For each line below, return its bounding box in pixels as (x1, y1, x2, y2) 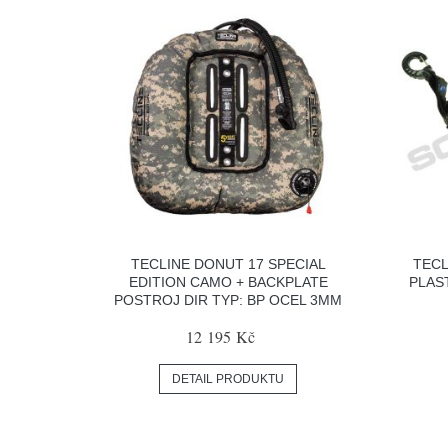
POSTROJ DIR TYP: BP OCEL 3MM (114, 292, 343, 309)
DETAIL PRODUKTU (172, 372, 285, 387)
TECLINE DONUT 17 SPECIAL (130, 256, 326, 273)
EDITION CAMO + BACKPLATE (128, 274, 328, 291)
